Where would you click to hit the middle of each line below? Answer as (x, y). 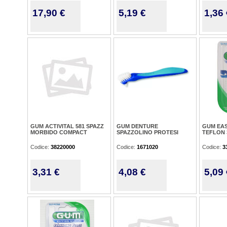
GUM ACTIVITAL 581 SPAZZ (67, 126)
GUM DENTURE (137, 126)
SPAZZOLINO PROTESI (147, 132)
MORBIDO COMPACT (59, 132)
